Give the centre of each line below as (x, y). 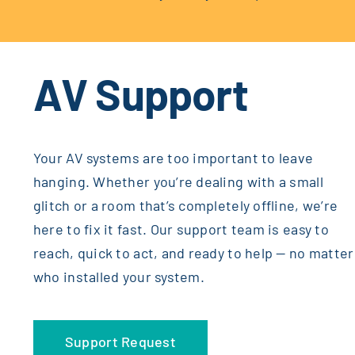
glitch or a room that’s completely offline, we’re (185, 206)
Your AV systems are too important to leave (173, 158)
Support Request (120, 342)
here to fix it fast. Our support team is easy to (181, 229)
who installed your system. (118, 277)
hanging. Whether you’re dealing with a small (178, 182)
